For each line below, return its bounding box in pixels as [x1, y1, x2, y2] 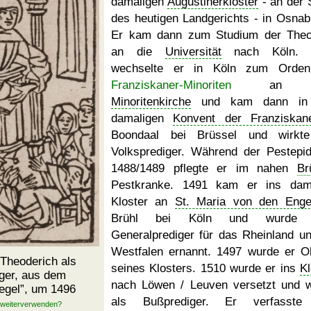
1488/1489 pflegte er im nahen [111, 162, 297, 175]
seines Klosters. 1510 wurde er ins [111, 262, 300, 275]
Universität [165, 45, 221, 58]
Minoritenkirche [111, 95, 191, 108]
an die [111, 45, 165, 58]
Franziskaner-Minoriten [111, 78, 231, 92]
